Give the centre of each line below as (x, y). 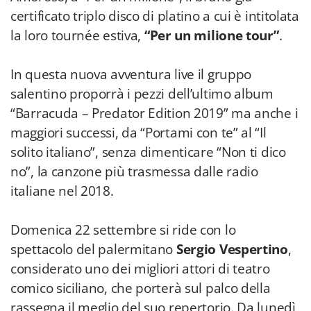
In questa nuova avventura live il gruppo (131, 74)
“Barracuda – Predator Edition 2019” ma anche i (154, 113)
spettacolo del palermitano (93, 249)
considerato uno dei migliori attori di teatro (140, 269)
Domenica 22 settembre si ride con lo (123, 230)
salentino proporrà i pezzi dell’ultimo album (142, 94)
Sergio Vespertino (232, 249)
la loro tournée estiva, (77, 35)
